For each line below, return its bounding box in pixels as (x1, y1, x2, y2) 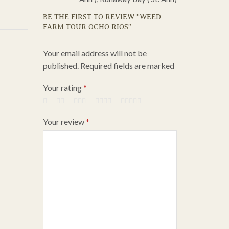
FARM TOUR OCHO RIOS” (42, 22, 131, 31)
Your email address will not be (42, 48, 147, 58)
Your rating (42, 82, 83, 93)
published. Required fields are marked (42, 60, 174, 71)
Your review (42, 116, 86, 126)
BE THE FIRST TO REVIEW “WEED (42, 13, 161, 21)
